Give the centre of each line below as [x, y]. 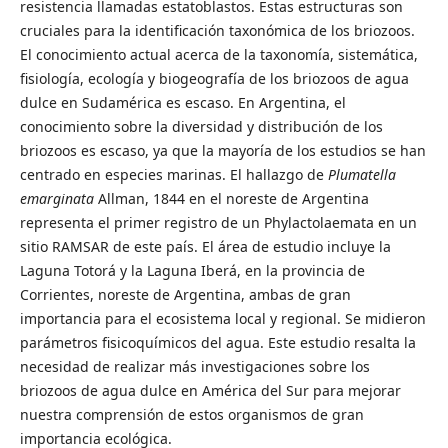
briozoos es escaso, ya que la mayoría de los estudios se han [222, 150]
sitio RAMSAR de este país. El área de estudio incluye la [205, 246]
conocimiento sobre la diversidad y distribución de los [201, 126]
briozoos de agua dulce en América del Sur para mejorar [210, 390]
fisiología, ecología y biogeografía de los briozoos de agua [214, 78]
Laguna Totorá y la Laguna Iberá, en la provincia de [192, 270]
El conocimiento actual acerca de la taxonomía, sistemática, [218, 54]
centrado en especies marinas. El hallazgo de [173, 174]
